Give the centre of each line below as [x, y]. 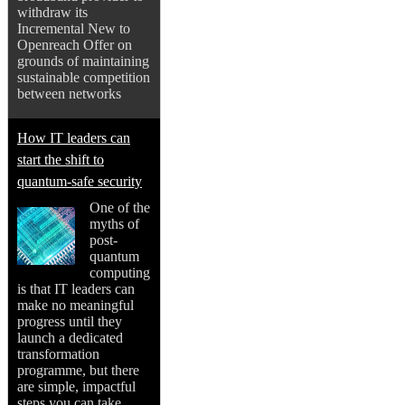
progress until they [70, 322]
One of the [120, 208]
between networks [69, 94]
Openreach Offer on [75, 45]
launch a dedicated [70, 338]
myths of [114, 224]
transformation [58, 354]
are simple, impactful [76, 387]
